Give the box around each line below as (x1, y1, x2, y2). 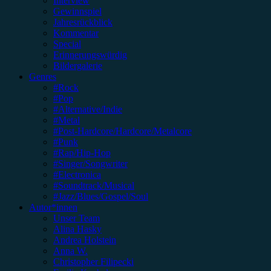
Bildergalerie (53, 60, 102, 71)
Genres (29, 71, 56, 82)
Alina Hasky (53, 223, 102, 234)
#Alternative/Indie (53, 103, 122, 114)
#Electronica (53, 169, 101, 180)
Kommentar (53, 27, 99, 38)
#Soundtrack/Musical (53, 180, 134, 191)
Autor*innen (29, 201, 77, 212)
